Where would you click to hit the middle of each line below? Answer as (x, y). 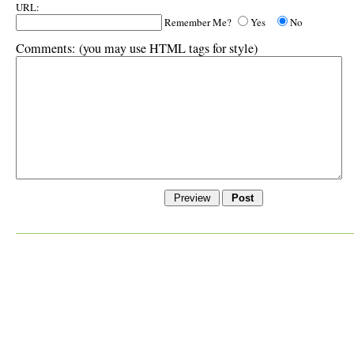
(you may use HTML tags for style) (167, 48)
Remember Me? (198, 22)
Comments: (46, 48)
